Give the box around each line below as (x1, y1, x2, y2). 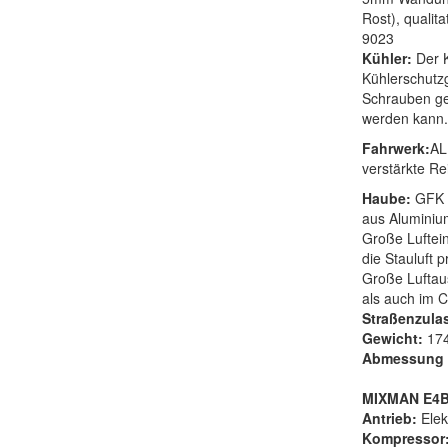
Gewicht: (361, 328, 427, 349)
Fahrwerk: (361, 138, 430, 159)
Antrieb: (361, 408, 421, 429)
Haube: (361, 188, 415, 209)
